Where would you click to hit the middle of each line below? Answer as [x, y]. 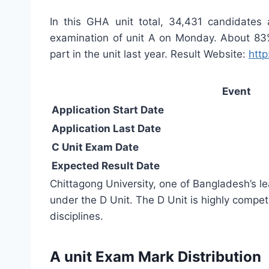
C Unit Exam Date [95, 147]
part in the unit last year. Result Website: [149, 54]
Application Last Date [106, 128]
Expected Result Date [106, 165]
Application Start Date [108, 110]
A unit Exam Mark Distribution [156, 256]
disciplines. [77, 216]
